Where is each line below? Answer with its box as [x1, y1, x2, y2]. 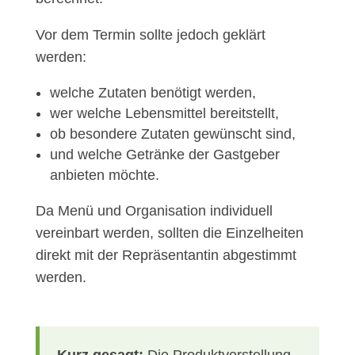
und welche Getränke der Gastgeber [49, 147, 280, 163]
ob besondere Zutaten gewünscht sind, [49, 126, 296, 143]
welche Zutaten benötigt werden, [49, 85, 256, 101]
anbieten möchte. [49, 167, 159, 184]
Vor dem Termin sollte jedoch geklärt [35, 27, 265, 44]
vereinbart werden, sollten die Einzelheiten [35, 225, 303, 242]
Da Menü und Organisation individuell [35, 203, 273, 219]
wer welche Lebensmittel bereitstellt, [49, 105, 279, 122]
